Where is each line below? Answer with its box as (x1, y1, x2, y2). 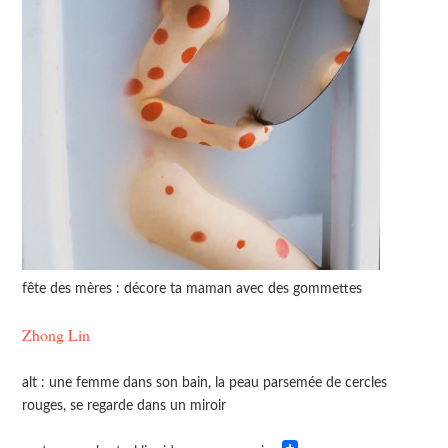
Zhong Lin (22, 323, 91, 345)
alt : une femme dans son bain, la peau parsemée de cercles (22, 374, 388, 390)
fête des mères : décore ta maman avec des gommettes (22, 280, 363, 296)
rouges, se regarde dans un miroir (22, 397, 227, 413)
